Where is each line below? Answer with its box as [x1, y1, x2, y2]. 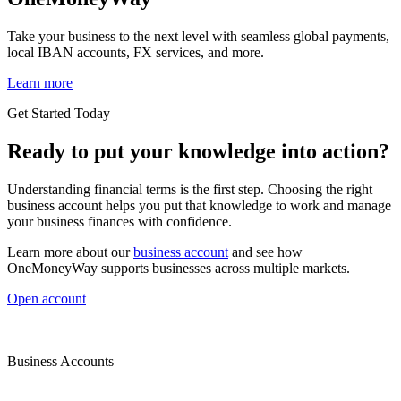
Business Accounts [7, 354, 114, 370]
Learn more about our [7, 244, 133, 260]
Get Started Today [7, 106, 110, 122]
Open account [7, 291, 86, 307]
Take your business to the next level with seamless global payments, [7, 29, 389, 45]
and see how [228, 244, 303, 260]
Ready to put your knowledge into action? [7, 140, 389, 164]
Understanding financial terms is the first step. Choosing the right [7, 182, 372, 198]
